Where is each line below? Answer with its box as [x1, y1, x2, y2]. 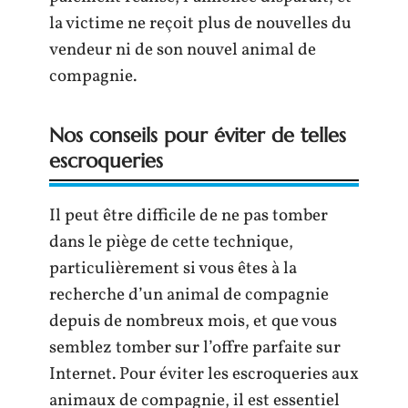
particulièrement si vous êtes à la [49, 257, 297, 280]
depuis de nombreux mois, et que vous [49, 310, 337, 333]
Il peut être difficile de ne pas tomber [49, 204, 328, 228]
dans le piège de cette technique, [49, 230, 293, 254]
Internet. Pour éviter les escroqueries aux [49, 362, 359, 386]
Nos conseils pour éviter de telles [49, 123, 346, 148]
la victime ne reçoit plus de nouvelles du [49, 12, 352, 36]
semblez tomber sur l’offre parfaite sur [49, 336, 341, 360]
